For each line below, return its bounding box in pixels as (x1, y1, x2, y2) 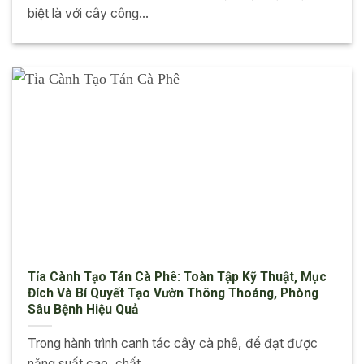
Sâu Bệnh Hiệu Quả (27, 301, 138, 317)
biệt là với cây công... (27, 6, 149, 22)
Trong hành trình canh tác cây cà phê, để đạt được (27, 335, 318, 351)
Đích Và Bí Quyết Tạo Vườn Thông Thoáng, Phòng (27, 284, 318, 301)
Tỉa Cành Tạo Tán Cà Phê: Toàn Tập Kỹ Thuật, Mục (27, 268, 327, 284)
